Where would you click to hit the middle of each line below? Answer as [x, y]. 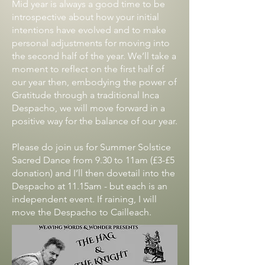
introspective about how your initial [85, 17]
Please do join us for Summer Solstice [91, 147]
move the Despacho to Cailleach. [82, 212]
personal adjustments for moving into [91, 43]
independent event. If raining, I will [84, 199]
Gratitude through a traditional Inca [85, 95]
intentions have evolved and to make [89, 30]
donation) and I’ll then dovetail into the [93, 173]
